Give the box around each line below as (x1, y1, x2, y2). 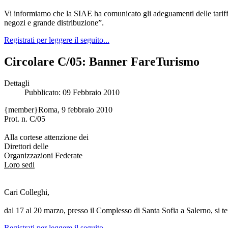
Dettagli (4, 79, 30, 88)
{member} (4, 105, 38, 115)
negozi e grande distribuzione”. (4, 18, 104, 27)
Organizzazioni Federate (4, 151, 82, 160)
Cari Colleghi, (4, 188, 49, 197)
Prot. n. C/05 (4, 115, 45, 124)
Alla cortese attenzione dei (4, 133, 89, 142)
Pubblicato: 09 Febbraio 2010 (24, 88, 120, 97)
